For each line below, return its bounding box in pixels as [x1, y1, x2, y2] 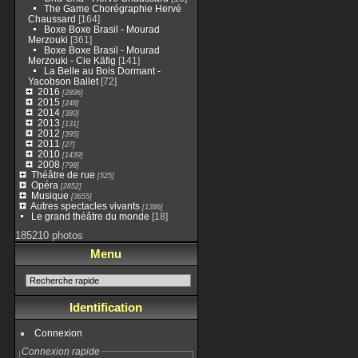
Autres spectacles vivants [30, 201, 140, 211]
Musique [30, 190, 69, 201]
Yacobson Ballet [27, 76, 98, 86]
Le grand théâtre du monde [30, 211, 149, 221]
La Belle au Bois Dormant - [43, 66, 161, 76]
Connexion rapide [21, 346, 100, 356]
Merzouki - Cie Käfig [27, 55, 116, 66]
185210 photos [14, 229, 83, 241]
